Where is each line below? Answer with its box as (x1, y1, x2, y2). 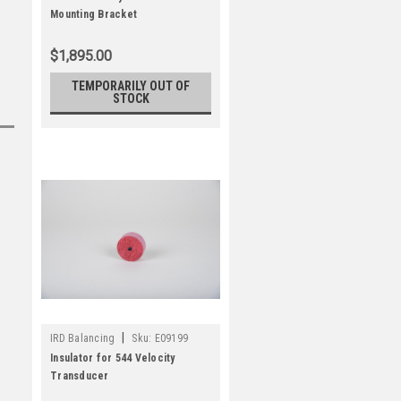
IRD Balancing (50, 332, 115, 345)
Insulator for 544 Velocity (50, 352, 175, 364)
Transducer (50, 370, 109, 382)
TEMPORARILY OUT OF (72, 79, 190, 93)
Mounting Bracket (50, 8, 137, 21)
